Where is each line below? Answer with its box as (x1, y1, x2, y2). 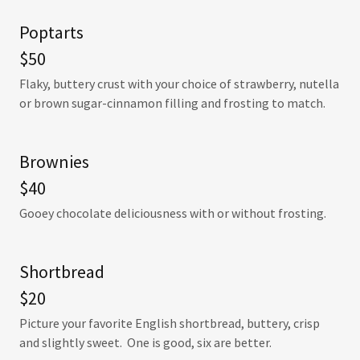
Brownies (19, 150, 89, 173)
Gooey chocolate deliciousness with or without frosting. (19, 205, 326, 221)
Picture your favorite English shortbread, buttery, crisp (19, 315, 320, 331)
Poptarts (19, 21, 84, 43)
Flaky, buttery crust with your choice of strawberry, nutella (19, 76, 339, 92)
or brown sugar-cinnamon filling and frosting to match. (19, 95, 325, 111)
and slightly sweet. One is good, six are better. (19, 334, 272, 350)
